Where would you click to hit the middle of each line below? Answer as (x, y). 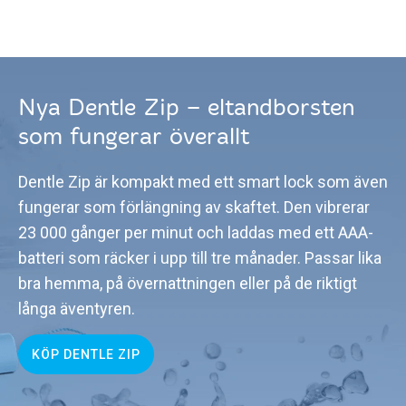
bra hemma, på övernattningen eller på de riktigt (188, 284)
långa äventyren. (77, 309)
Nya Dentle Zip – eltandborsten (186, 108)
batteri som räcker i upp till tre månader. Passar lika (200, 258)
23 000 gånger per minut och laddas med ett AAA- (196, 233)
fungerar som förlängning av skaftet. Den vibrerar (194, 208)
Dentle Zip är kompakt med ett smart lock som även (203, 182)
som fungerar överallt (134, 137)
